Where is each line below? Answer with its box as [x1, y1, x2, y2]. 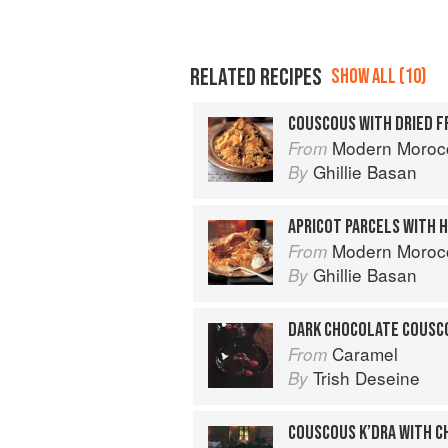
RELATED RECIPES [190, 62, 322, 92]
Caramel [332, 340, 398, 366]
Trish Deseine [313, 364, 420, 390]
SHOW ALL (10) [331, 63, 426, 89]
